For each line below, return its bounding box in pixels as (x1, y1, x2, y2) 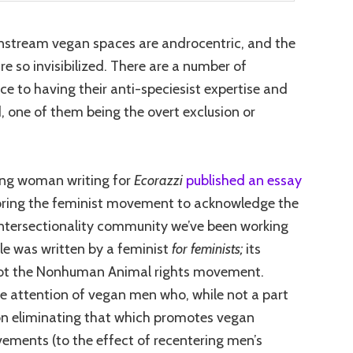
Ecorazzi (134, 171, 183, 189)
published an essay (186, 171, 302, 189)
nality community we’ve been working (59, 217, 288, 235)
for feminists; (172, 240, 243, 258)
